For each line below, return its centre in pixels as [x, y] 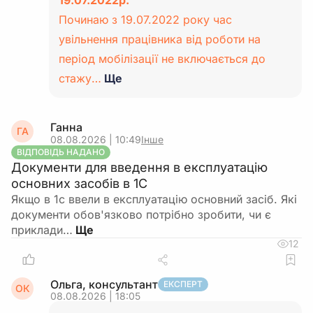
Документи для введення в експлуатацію [139, 167]
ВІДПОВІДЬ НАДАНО [61, 152]
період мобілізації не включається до [162, 59]
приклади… [42, 230]
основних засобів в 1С [79, 183]
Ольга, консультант [104, 284]
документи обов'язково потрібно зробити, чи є [141, 214]
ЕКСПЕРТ [183, 284]
